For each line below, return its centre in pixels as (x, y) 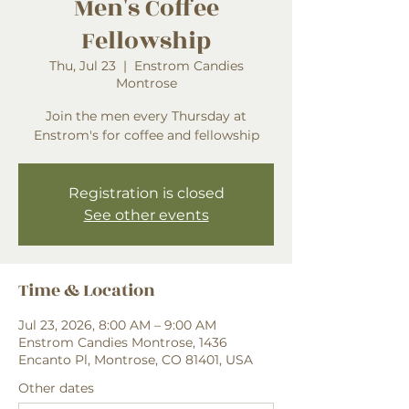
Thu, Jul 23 (82, 66)
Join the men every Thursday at (146, 116)
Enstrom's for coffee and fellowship (146, 135)
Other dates (56, 388)
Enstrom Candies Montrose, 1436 (123, 342)
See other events (146, 215)
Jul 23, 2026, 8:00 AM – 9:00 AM (117, 325)
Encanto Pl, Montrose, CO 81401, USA (136, 360)
